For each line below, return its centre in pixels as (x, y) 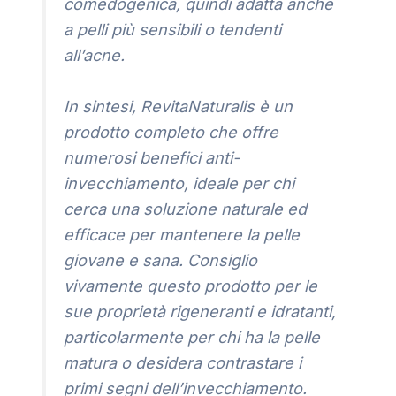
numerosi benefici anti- (152, 158)
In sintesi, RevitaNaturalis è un (179, 107)
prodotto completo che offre (171, 133)
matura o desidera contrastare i (183, 363)
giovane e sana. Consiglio (161, 261)
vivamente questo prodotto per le (191, 286)
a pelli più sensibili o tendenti (173, 30)
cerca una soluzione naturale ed (186, 209)
